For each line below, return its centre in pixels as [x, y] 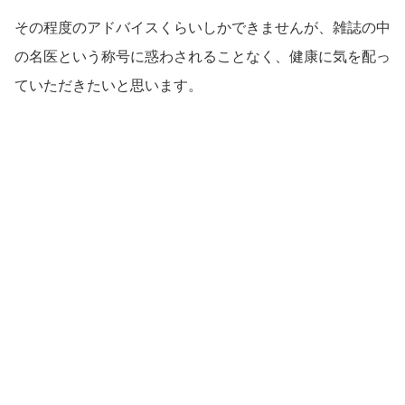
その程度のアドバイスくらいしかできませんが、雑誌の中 [202, 27]
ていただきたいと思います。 [108, 85]
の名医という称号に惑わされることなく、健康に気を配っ [202, 56]
